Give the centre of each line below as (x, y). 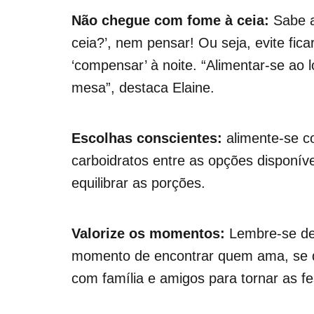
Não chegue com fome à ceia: (172, 21)
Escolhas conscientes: (147, 138)
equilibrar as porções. (138, 183)
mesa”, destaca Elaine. (143, 88)
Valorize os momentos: (148, 234)
